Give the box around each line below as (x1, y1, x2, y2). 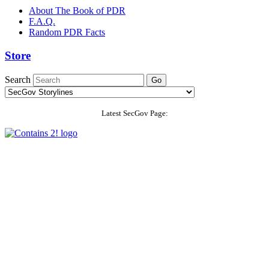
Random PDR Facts (29, 27, 105, 38)
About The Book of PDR (29, 5, 125, 16)
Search (5, 74, 31, 85)
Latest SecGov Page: (101, 108, 168, 118)
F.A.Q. (29, 16, 55, 27)
